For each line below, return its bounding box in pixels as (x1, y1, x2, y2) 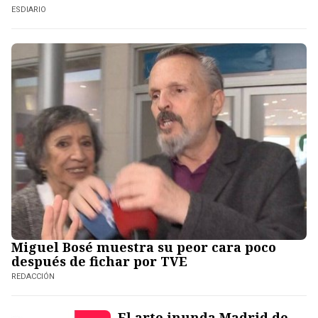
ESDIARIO (11, 4, 46, 14)
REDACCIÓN (11, 272, 55, 282)
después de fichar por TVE (11, 253, 187, 270)
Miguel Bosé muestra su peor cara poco (11, 238, 276, 256)
